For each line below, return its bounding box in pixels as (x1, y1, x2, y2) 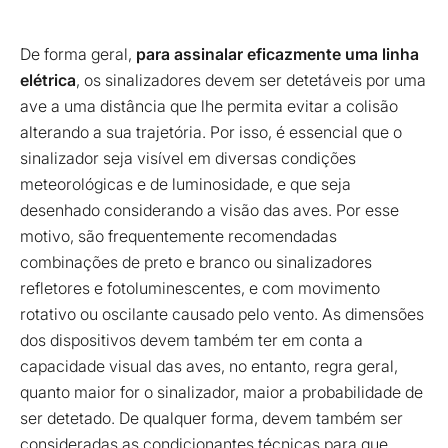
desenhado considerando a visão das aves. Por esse (20, 199, 399, 220)
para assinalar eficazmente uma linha (132, 43, 419, 64)
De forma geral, (20, 43, 132, 64)
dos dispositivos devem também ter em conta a (20, 329, 363, 350)
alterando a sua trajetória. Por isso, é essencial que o (20, 121, 402, 142)
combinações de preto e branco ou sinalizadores (20, 251, 372, 272)
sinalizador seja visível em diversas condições (20, 147, 356, 168)
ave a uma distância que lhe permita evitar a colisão (20, 95, 398, 116)
